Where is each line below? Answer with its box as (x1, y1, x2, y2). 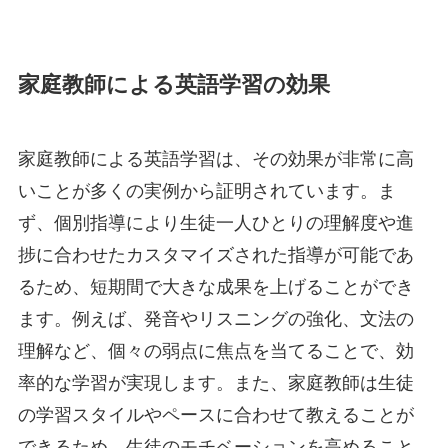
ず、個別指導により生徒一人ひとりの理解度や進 (17, 212, 414, 233)
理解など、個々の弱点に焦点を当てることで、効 (17, 340, 414, 361)
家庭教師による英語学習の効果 (17, 72, 330, 97)
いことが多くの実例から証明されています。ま (17, 180, 396, 201)
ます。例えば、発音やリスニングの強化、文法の (17, 308, 414, 329)
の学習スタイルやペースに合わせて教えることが (17, 404, 414, 425)
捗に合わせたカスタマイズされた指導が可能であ (17, 244, 414, 265)
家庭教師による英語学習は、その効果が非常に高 (17, 148, 414, 169)
